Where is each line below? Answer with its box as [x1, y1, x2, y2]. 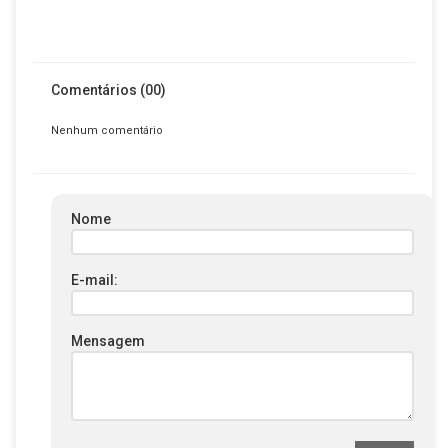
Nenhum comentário [51, 124, 163, 137]
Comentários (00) [51, 82, 166, 98]
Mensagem [71, 333, 145, 349]
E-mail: [71, 272, 118, 288]
